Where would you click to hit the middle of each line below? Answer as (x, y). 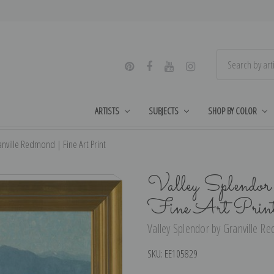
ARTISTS (107, 110)
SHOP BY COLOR (232, 110)
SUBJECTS (164, 110)
